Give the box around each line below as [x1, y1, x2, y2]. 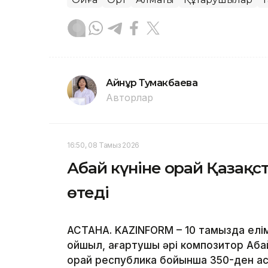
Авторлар [106, 91, 153, 103]
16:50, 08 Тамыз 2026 [67, 140, 139, 150]
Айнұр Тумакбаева [106, 77, 198, 89]
